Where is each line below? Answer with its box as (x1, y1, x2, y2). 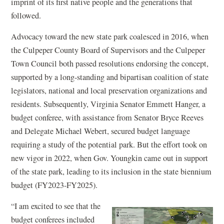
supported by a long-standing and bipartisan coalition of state (11, 71, 209, 82)
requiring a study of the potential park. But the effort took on (11, 139, 207, 150)
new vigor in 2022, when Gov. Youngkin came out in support (11, 152, 208, 163)
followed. (11, 10, 44, 21)
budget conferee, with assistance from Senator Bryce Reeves (11, 112, 204, 123)
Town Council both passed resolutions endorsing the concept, (11, 58, 209, 69)
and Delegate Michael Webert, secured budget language (11, 125, 190, 136)
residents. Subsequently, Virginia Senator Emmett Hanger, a (11, 98, 206, 109)
